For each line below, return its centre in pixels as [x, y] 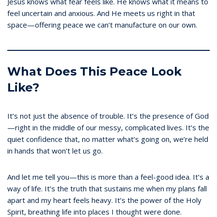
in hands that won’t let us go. [55, 150]
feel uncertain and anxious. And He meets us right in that [101, 13]
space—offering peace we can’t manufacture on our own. [102, 24]
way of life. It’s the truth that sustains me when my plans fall [107, 188]
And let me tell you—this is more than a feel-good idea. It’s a [108, 177]
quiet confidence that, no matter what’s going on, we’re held [108, 139]
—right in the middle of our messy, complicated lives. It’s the [108, 127]
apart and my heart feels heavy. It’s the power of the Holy [104, 200]
